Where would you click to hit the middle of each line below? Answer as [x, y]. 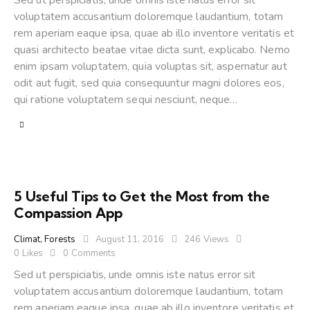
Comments [93, 253]
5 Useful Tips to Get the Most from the [142, 196]
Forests [60, 239]
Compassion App [68, 212]
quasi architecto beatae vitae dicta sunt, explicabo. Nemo [152, 50]
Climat [27, 239]
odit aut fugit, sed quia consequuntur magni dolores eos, [149, 83]
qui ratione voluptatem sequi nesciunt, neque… [126, 100]
